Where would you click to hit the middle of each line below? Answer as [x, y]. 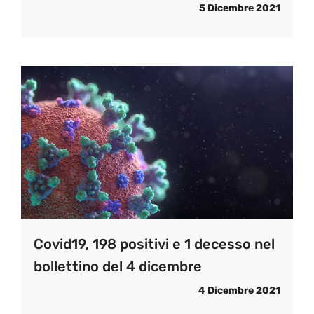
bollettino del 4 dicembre [118, 266]
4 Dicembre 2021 [239, 290]
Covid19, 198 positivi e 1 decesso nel [154, 244]
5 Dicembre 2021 [240, 8]
